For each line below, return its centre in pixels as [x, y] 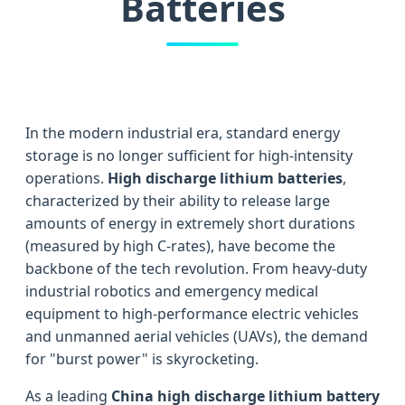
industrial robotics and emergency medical [172, 291]
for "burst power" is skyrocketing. [142, 358]
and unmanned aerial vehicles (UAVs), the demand [197, 336]
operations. [66, 178]
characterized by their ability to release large [178, 200]
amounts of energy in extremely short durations [190, 223]
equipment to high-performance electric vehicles [192, 313]
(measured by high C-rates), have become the [180, 245]
